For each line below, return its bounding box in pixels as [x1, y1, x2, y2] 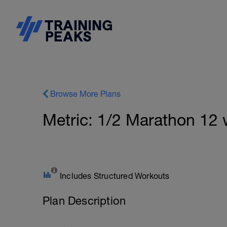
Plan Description [43, 194, 126, 207]
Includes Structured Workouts [60, 171, 170, 180]
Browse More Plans [50, 89, 121, 98]
